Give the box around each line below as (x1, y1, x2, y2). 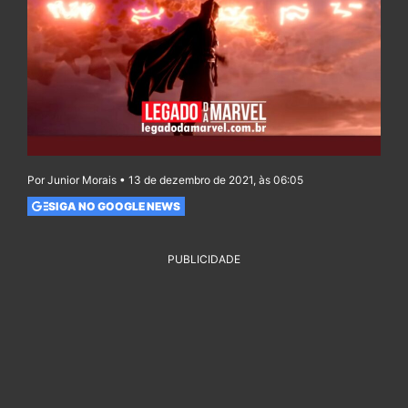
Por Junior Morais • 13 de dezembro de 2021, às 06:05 (27, 173, 303, 188)
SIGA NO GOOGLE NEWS (47, 199, 180, 213)
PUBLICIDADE (168, 252, 240, 267)
